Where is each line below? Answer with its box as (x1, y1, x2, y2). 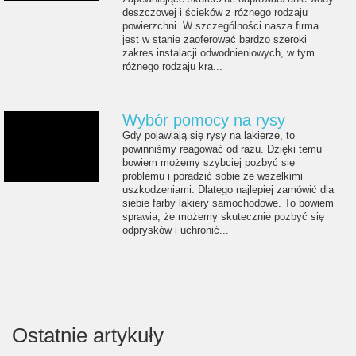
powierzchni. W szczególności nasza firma (122, 20, 319, 32)
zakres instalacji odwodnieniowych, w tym (122, 47, 315, 59)
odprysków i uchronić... (122, 224, 230, 236)
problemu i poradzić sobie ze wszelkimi (122, 170, 304, 182)
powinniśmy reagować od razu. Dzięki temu (122, 143, 323, 155)
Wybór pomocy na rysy (122, 111, 286, 129)
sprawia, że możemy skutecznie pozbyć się (122, 211, 325, 222)
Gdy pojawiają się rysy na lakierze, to (122, 130, 296, 141)
